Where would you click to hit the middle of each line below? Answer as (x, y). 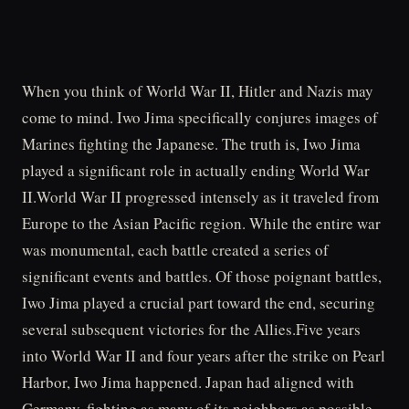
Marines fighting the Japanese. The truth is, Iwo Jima (191, 144)
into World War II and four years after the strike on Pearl (204, 356)
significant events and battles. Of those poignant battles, (202, 276)
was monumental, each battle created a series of (175, 250)
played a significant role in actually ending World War (196, 170)
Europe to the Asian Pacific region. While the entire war (201, 223)
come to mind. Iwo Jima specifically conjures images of (200, 117)
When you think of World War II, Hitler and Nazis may (198, 91)
